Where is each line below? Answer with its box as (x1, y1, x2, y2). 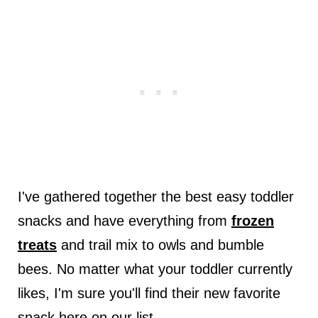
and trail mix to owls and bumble (56, 236, 264, 253)
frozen (231, 212, 274, 229)
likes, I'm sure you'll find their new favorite (17, 285, 280, 301)
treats (17, 236, 57, 253)
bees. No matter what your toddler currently (17, 261, 292, 277)
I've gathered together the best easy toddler (17, 188, 294, 204)
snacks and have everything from (17, 212, 231, 229)
